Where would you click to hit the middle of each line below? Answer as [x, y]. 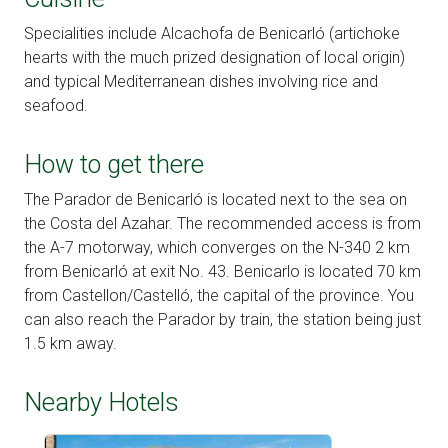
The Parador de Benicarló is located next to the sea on [215, 200]
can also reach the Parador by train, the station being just [222, 320]
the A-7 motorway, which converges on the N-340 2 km [217, 248]
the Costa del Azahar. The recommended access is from [222, 224]
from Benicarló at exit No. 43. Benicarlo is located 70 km [222, 272]
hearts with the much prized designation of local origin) [214, 58]
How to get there [114, 165]
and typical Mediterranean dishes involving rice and [201, 82]
